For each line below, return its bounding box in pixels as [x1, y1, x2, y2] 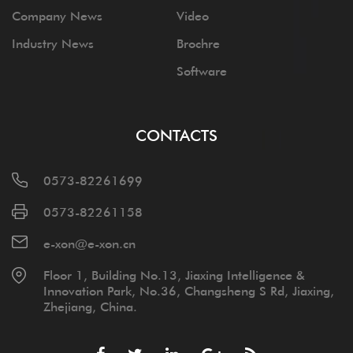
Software [176, 62, 227, 79]
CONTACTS [136, 124, 217, 145]
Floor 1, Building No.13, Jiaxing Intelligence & [43, 266, 305, 283]
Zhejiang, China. [43, 298, 137, 314]
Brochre [176, 35, 220, 51]
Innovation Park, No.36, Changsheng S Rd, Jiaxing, [43, 282, 334, 299]
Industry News [12, 35, 94, 51]
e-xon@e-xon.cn [43, 235, 136, 251]
